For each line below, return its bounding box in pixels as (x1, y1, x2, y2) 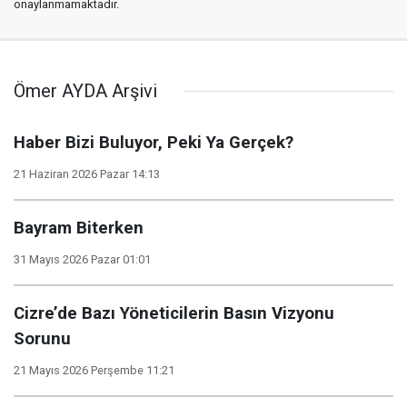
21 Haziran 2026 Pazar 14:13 (14, 167, 160, 181)
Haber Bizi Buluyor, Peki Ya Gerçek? (14, 133, 293, 153)
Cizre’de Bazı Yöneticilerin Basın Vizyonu (14, 303, 334, 323)
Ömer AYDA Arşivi (14, 80, 157, 102)
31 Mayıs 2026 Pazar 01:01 (14, 253, 151, 266)
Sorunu (14, 329, 71, 349)
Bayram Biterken (14, 218, 144, 238)
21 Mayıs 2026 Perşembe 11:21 (14, 363, 174, 377)
